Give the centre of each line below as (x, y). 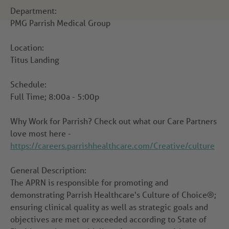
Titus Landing (35, 60)
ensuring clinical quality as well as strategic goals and (109, 207)
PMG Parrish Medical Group (60, 23)
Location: (27, 48)
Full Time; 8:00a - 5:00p (55, 97)
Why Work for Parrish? (52, 121)
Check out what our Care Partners (155, 121)
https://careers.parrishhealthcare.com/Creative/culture (112, 146)
